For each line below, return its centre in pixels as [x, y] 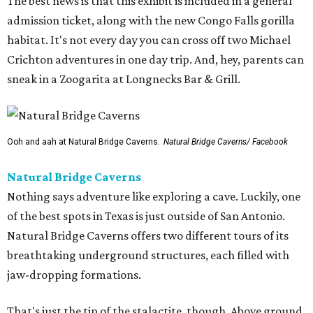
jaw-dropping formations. [74, 274]
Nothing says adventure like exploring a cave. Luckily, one [154, 196]
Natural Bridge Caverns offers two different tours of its [148, 235]
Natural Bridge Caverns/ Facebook [226, 141]
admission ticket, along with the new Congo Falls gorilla [151, 20]
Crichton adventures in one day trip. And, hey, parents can [155, 59]
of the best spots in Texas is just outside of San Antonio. [146, 216]
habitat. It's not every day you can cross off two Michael [149, 39]
